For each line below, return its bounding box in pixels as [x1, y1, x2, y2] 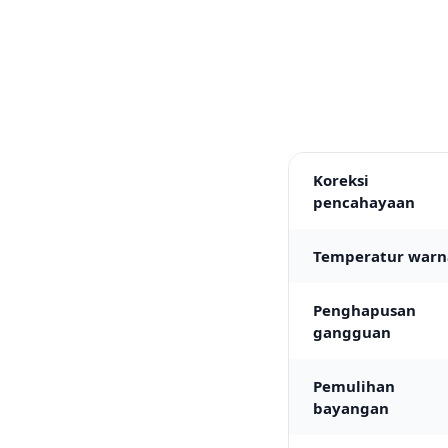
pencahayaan [313, 192, 415, 212]
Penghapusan [313, 300, 416, 320]
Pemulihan [313, 376, 395, 396]
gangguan [313, 322, 391, 342]
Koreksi [313, 170, 369, 190]
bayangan [313, 398, 389, 418]
